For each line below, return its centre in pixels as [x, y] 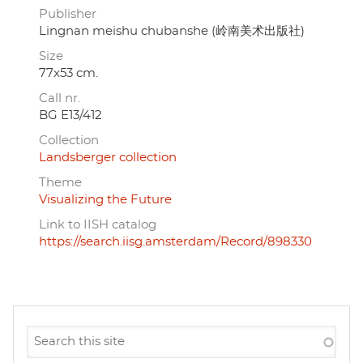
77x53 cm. [68, 73]
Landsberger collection [108, 157]
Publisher [68, 14]
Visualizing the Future [105, 199]
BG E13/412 [70, 115]
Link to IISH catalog [98, 224]
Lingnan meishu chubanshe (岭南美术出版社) [172, 31]
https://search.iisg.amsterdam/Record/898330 [175, 241]
